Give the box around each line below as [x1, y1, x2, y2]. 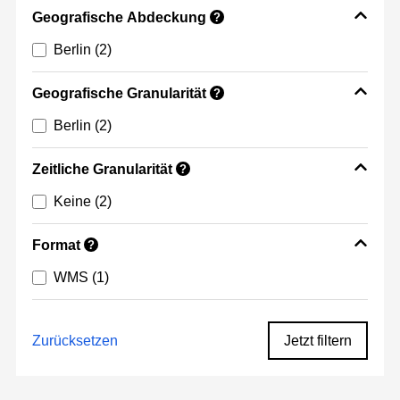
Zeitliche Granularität [32, 162, 172, 178]
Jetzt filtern [284, 333, 352, 349]
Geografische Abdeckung [32, 10, 206, 26]
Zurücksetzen [32, 332, 118, 348]
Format [32, 237, 80, 254]
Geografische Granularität [32, 86, 206, 102]
